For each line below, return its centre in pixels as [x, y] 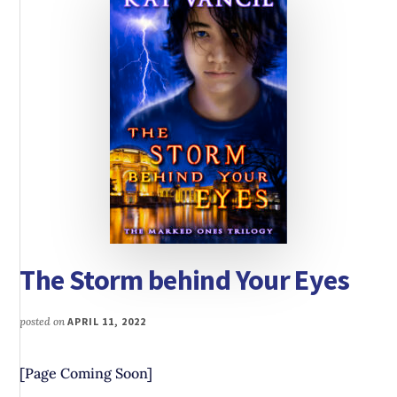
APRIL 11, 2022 [107, 322]
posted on [44, 322]
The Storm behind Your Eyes [185, 280]
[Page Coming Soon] [86, 374]
